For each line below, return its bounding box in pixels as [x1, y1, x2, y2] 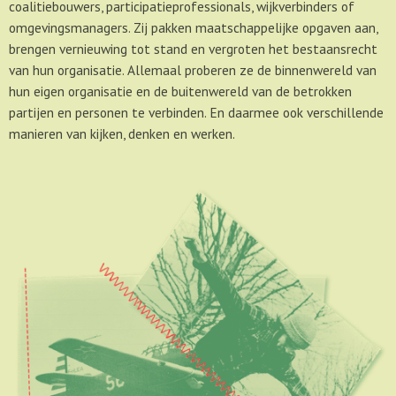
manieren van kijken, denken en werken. [9, 125, 235, 143]
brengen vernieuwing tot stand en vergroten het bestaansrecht [9, 40, 377, 58]
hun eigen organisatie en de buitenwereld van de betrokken [9, 82, 352, 101]
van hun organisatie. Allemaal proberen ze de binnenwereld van [9, 61, 377, 80]
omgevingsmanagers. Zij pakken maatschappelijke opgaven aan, [9, 19, 377, 37]
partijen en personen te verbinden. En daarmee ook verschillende [9, 103, 384, 122]
